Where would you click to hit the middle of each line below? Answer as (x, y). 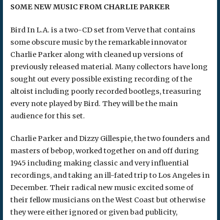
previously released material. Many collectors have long (109, 67)
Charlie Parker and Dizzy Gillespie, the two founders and (110, 139)
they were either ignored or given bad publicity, (94, 212)
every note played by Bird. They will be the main (94, 103)
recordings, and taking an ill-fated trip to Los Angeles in (110, 176)
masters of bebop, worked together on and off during (104, 151)
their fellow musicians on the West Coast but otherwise (108, 200)
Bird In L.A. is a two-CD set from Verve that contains (103, 30)
